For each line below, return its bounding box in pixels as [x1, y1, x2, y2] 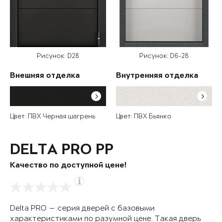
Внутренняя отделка [116, 72, 198, 81]
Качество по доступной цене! [10, 162, 126, 170]
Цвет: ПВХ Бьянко [116, 113, 171, 121]
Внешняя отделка [10, 72, 80, 81]
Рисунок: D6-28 [139, 53, 189, 60]
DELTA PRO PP [10, 143, 113, 159]
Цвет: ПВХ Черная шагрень [10, 113, 95, 121]
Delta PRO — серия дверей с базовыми [10, 204, 155, 213]
